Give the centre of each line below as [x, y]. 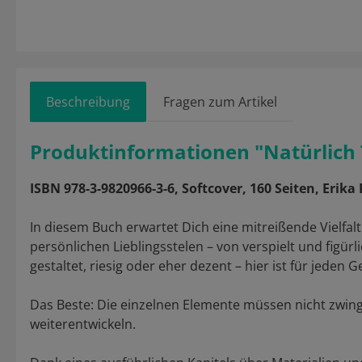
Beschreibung [88, 102]
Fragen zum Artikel [220, 102]
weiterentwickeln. [83, 324]
